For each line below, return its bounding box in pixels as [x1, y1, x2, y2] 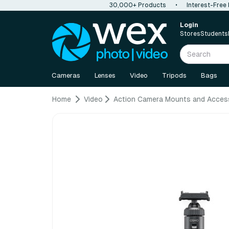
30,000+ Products [109, 2, 166, 9]
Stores [180, 30, 200, 37]
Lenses [95, 72, 116, 79]
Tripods [162, 72, 187, 79]
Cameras [52, 72, 80, 79]
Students [200, 30, 228, 37]
